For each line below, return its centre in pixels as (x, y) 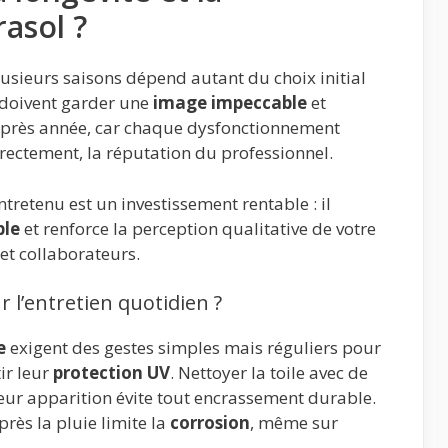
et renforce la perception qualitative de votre (198, 228)
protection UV (111, 373)
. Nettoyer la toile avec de (269, 373)
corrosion (210, 423)
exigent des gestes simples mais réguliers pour (193, 348)
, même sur (294, 423)
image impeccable (230, 103)
